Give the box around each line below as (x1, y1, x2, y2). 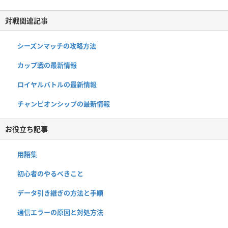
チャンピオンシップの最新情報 (17, 99, 110, 108)
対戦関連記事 (5, 15, 48, 25)
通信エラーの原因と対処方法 (17, 207, 103, 217)
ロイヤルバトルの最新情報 (17, 79, 97, 89)
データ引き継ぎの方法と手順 (17, 188, 103, 197)
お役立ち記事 (5, 124, 48, 134)
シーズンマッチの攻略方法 (17, 41, 96, 50)
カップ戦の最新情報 (17, 60, 77, 70)
